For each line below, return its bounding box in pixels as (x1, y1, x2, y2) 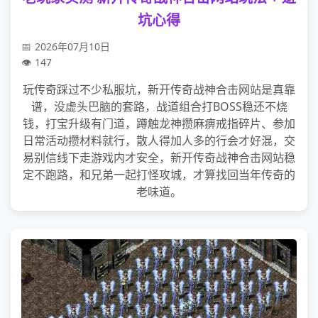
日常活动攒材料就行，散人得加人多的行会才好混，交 (23, 133, 295, 148)
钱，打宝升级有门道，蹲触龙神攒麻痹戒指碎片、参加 (23, 116, 295, 131)
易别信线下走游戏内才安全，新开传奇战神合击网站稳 (23, 150, 295, 165)
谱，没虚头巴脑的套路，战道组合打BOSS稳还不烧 (31, 99, 287, 114)
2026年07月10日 (35, 40, 110, 53)
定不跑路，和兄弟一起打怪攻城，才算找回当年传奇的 (23, 167, 295, 182)
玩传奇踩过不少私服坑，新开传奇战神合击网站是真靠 (23, 82, 295, 97)
